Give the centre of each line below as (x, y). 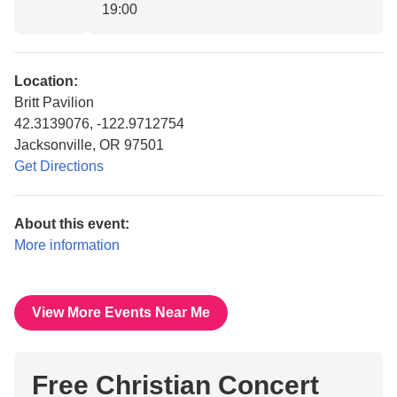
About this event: (72, 224)
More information (67, 245)
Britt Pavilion (54, 102)
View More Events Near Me (121, 312)
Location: (46, 81)
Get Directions (59, 166)
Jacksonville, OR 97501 (89, 145)
